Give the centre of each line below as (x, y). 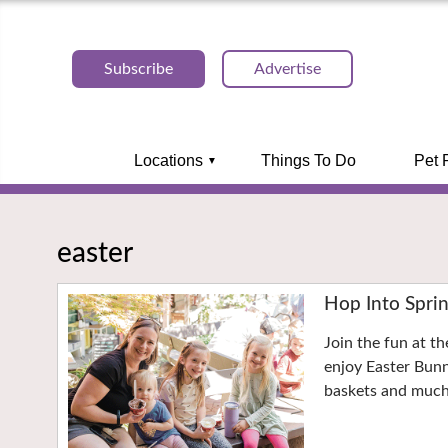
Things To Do (308, 160)
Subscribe (138, 69)
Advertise (287, 69)
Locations (168, 160)
